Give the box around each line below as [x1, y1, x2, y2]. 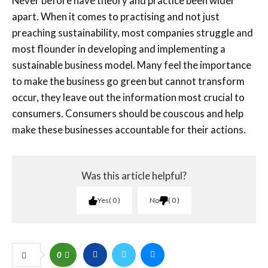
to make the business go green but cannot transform [12, 75, 245, 87]
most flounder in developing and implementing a [12, 42, 226, 55]
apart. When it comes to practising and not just [12, 10, 220, 23]
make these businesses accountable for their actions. [12, 123, 246, 136]
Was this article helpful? [81, 169, 187, 182]
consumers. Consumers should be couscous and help [12, 107, 243, 120]
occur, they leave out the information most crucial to [12, 91, 245, 103]
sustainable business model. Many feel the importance [12, 59, 251, 71]
